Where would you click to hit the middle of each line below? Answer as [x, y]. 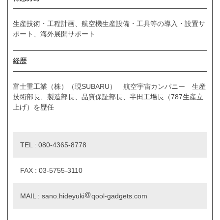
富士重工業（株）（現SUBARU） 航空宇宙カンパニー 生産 [109, 87]
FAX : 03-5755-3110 [51, 171]
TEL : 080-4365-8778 [53, 145]
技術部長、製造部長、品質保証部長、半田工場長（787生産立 [108, 97]
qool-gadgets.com [119, 196]
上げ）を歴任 [33, 107]
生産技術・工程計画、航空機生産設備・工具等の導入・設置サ [109, 24]
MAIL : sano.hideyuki [52, 196]
